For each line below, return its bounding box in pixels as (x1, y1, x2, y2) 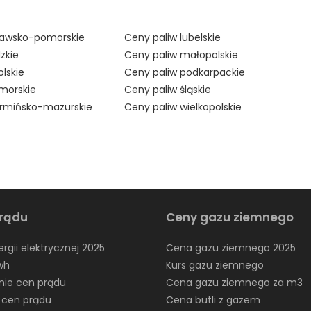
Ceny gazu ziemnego (165, 208, 294, 226)
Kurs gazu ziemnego (165, 258, 264, 272)
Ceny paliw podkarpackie (124, 65, 246, 79)
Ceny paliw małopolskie (124, 47, 239, 62)
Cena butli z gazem (165, 292, 260, 307)
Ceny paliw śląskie (124, 82, 212, 96)
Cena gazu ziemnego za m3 (165, 275, 303, 289)
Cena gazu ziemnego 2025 (165, 240, 296, 255)
